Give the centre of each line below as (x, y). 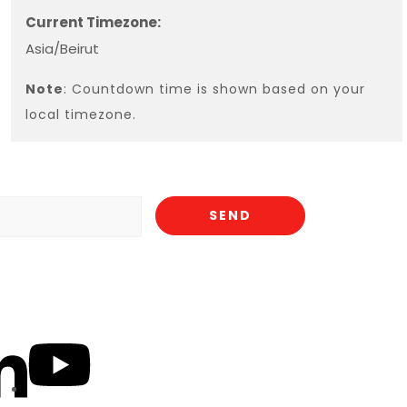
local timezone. (80, 114)
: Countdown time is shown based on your (214, 89)
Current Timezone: (93, 22)
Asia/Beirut (62, 49)
